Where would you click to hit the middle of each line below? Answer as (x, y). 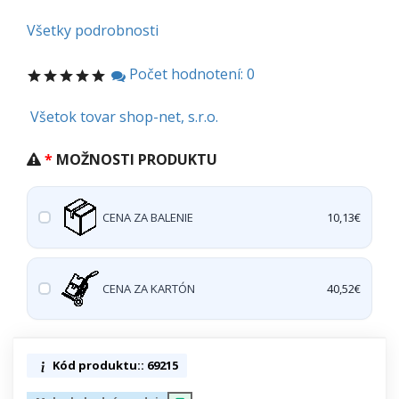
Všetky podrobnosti (93, 30)
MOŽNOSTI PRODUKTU (137, 160)
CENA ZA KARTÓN (149, 288)
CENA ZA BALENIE (148, 217)
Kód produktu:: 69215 (114, 366)
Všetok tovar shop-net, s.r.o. (124, 117)
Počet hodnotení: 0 (190, 74)
